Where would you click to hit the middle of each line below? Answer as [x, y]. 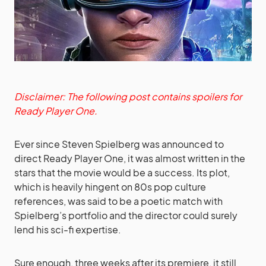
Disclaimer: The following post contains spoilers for [128, 96]
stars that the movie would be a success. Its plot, [122, 172]
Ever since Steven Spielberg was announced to [119, 144]
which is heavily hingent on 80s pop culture [110, 186]
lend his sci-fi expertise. [68, 229]
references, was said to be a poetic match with [118, 201]
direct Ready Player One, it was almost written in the [130, 158]
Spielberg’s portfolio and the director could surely [126, 215]
